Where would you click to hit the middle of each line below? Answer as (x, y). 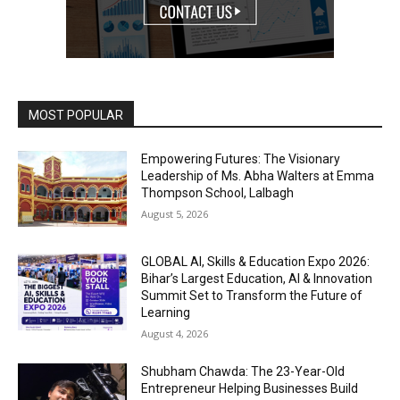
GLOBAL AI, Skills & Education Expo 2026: (256, 262)
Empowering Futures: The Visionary (241, 158)
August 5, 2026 (175, 213)
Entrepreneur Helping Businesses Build (250, 389)
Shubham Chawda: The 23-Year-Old (243, 372)
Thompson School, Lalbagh (218, 192)
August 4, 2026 (175, 334)
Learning (166, 313)
